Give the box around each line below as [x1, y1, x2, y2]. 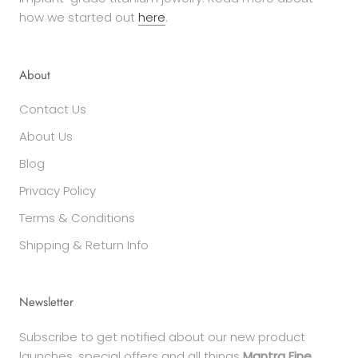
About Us [19, 127, 73, 145]
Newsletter [19, 292, 74, 311]
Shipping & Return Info [19, 236, 149, 253]
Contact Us [19, 100, 86, 117]
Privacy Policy [19, 181, 96, 199]
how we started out [19, 8, 138, 26]
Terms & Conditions [19, 209, 135, 226]
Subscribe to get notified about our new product [19, 328, 305, 345]
